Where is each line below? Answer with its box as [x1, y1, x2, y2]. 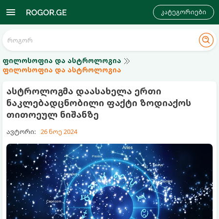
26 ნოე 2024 [41, 127, 77, 136]
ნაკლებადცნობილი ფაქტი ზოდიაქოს [6, 97, 191, 109]
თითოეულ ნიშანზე [6, 109, 99, 120]
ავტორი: [6, 127, 36, 136]
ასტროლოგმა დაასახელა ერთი [6, 85, 161, 97]
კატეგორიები [161, 8, 206, 16]
